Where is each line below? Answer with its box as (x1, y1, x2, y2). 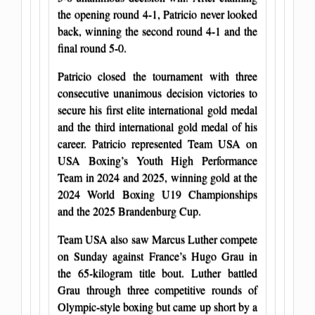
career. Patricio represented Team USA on (58, 135, 257, 150)
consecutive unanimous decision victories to (58, 84, 257, 100)
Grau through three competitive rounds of (58, 281, 257, 297)
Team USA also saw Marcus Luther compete (58, 231, 257, 246)
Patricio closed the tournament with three (58, 67, 257, 83)
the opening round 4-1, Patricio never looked (58, 6, 257, 21)
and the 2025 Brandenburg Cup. (58, 202, 201, 218)
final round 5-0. (58, 39, 127, 55)
